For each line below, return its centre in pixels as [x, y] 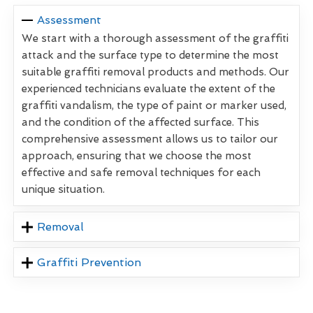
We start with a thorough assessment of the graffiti [155, 39]
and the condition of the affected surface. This [140, 123]
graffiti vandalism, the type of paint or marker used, [154, 106]
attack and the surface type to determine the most [150, 56]
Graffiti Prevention [89, 263]
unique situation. [63, 190]
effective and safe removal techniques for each [141, 173]
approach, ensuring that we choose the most [137, 156]
